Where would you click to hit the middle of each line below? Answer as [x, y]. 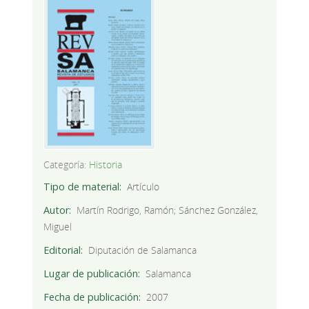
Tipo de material [81, 186]
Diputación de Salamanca [143, 250]
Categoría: [64, 164]
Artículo [143, 186]
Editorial [62, 250]
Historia [105, 164]
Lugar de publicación [90, 273]
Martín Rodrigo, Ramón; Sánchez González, [168, 210]
